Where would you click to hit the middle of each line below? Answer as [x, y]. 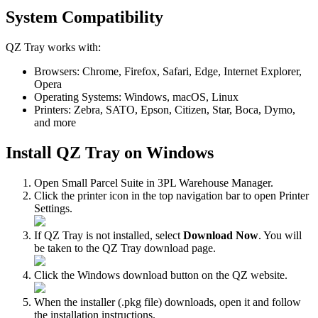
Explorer [280, 71]
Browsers [55, 71]
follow [286, 302]
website [268, 275]
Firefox [141, 71]
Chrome [100, 71]
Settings [52, 208]
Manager [251, 182]
